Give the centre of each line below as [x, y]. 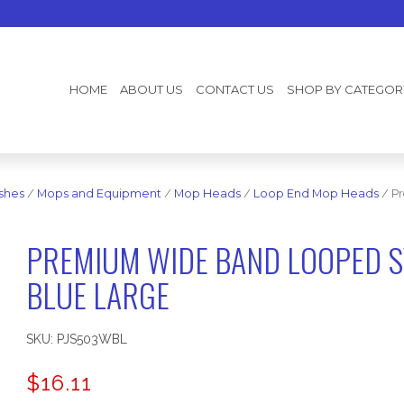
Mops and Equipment [99, 193]
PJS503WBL [92, 339]
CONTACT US [235, 90]
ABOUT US [152, 90]
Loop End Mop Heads [316, 193]
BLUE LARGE [97, 294]
